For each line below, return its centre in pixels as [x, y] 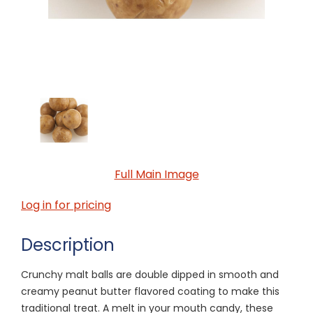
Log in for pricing [66, 205]
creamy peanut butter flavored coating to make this [150, 291]
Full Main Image [156, 174]
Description [68, 245]
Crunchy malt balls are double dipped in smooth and [150, 274]
